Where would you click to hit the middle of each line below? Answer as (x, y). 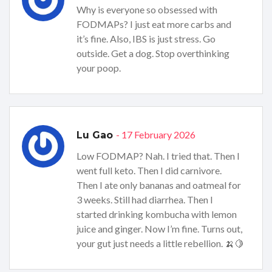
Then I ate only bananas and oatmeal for (159, 185)
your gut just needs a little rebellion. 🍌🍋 (160, 243)
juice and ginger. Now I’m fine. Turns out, (159, 228)
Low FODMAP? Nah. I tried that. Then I (158, 155)
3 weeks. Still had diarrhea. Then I (145, 199)
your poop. (99, 67)
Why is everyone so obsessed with (147, 9)
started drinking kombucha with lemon (157, 214)
